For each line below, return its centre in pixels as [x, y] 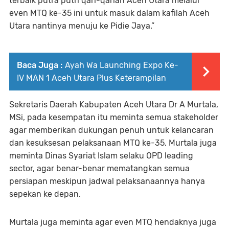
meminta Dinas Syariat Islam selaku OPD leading [101, 156]
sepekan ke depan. [45, 194]
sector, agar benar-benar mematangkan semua [99, 169]
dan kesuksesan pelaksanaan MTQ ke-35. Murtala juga [113, 143]
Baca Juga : [40, 65]
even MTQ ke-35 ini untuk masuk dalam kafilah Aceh [109, 13]
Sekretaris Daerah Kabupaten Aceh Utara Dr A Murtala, [114, 105]
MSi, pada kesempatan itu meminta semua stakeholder [114, 118]
